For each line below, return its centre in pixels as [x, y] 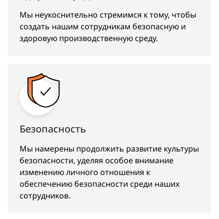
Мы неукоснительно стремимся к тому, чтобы [108, 15]
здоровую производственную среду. [89, 38]
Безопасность [53, 129]
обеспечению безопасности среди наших [99, 184]
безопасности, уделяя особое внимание [97, 160]
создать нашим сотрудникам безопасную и [103, 26]
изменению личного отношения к [85, 172]
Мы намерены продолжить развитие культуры [109, 149]
